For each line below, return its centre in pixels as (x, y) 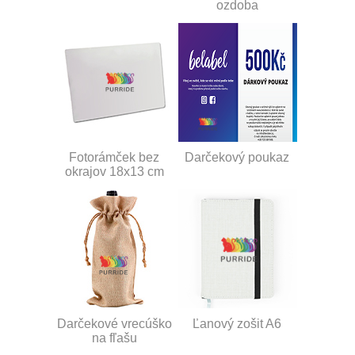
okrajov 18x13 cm (114, 171)
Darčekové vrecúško (114, 323)
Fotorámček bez (114, 157)
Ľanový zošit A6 (237, 323)
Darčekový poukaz (237, 157)
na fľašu (114, 338)
